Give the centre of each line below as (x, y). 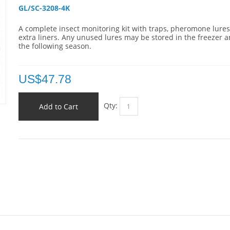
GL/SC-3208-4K (45, 8)
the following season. (55, 46)
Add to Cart (58, 107)
